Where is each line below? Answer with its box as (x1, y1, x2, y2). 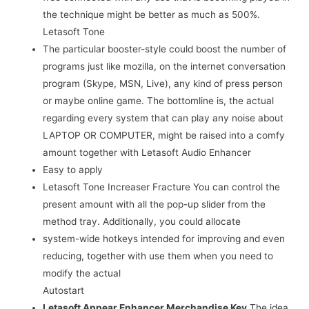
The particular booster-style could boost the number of (43, 43, 287, 54)
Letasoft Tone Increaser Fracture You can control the (43, 181, 281, 192)
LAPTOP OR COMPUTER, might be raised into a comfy (43, 129, 286, 141)
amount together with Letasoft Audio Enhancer (43, 146, 252, 158)
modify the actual (43, 267, 121, 279)
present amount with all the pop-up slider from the (43, 198, 266, 210)
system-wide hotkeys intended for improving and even (43, 232, 286, 244)
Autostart (43, 284, 85, 296)
